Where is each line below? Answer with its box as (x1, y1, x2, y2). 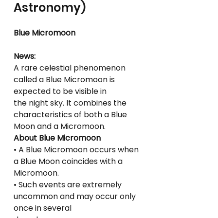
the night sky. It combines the (14, 97, 128, 109)
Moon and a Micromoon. (14, 121, 106, 132)
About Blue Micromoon (14, 132, 101, 144)
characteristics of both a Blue (14, 109, 129, 120)
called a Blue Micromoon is (14, 74, 117, 85)
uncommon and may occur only (14, 191, 138, 202)
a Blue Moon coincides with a (14, 156, 125, 167)
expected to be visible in (14, 86, 107, 97)
